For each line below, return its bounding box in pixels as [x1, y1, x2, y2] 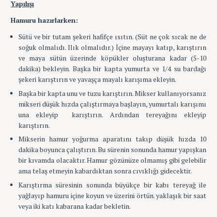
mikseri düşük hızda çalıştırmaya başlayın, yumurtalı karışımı [18, 99, 206, 108]
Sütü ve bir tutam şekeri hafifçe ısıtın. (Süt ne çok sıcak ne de [18, 31, 206, 41]
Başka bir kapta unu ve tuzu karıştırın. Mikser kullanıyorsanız [18, 88, 206, 98]
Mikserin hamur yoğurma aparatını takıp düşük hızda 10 [18, 134, 206, 144]
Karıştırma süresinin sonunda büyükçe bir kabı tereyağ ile [18, 180, 206, 190]
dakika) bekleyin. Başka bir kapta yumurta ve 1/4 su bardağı [18, 63, 206, 73]
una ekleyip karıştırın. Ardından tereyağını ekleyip [18, 109, 206, 119]
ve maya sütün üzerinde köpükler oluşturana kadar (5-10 [18, 53, 206, 62]
